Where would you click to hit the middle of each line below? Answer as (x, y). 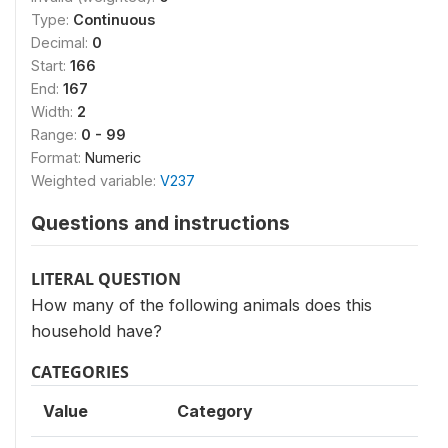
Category (215, 411)
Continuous (114, 19)
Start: (50, 65)
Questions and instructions (160, 223)
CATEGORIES (80, 372)
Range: (56, 134)
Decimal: (61, 42)
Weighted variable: (95, 180)
